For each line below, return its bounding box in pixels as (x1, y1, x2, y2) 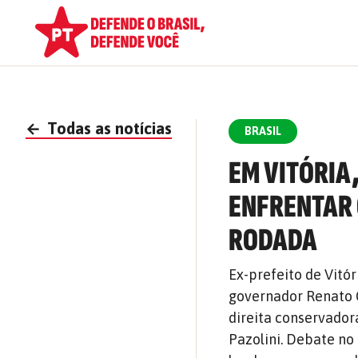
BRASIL (245, 125, 282, 137)
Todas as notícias (43, 119, 172, 137)
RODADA (229, 221, 318, 260)
